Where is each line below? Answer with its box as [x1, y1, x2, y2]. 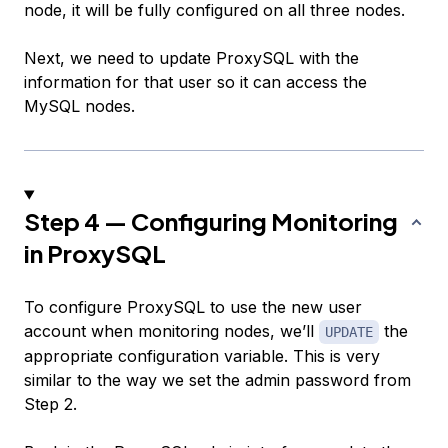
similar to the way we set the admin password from [24, 370, 411, 391]
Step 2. [24, 394, 77, 415]
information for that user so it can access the [24, 72, 367, 93]
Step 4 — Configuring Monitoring [24, 206, 398, 237]
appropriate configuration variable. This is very [24, 346, 380, 367]
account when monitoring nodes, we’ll [24, 321, 319, 342]
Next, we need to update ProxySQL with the [24, 48, 359, 69]
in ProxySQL [24, 238, 166, 269]
